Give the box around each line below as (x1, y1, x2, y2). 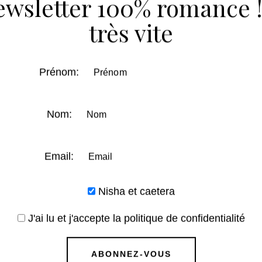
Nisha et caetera (95, 185, 175, 197)
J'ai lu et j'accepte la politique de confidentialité (27, 212, 245, 224)
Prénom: (39, 65, 79, 78)
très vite (89, 16, 173, 48)
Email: (44, 150, 74, 162)
